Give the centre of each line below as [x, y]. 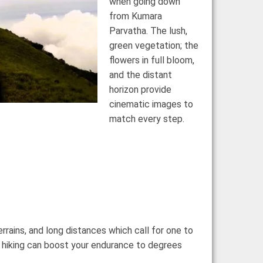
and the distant [141, 75]
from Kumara [136, 16]
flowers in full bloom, [152, 60]
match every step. [147, 119]
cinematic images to [151, 104]
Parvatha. [130, 31]
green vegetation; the [154, 45]
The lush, [169, 31]
